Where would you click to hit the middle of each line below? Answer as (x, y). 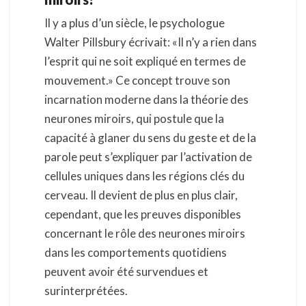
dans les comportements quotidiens (136, 253)
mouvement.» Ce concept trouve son (137, 81)
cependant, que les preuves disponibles (143, 214)
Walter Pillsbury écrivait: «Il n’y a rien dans (151, 42)
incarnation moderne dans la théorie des (147, 100)
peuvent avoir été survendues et (126, 272)
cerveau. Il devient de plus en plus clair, (141, 195)
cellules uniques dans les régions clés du (144, 176)
